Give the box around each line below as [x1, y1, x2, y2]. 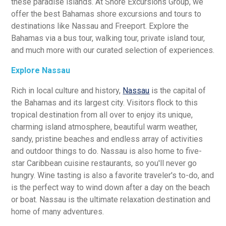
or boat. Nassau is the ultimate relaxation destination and [11, 194, 211, 204]
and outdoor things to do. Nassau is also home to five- [11, 146, 202, 156]
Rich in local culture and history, [11, 85, 123, 95]
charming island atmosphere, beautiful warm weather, [11, 122, 198, 132]
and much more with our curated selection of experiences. [11, 45, 215, 55]
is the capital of [149, 85, 206, 95]
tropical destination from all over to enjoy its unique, [11, 109, 193, 120]
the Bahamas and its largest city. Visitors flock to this [11, 97, 198, 107]
